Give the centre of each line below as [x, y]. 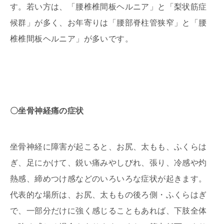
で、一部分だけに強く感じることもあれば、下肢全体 [108, 210]
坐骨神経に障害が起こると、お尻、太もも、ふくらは [108, 146]
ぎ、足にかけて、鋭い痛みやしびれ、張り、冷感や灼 [108, 162]
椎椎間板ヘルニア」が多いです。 [71, 38]
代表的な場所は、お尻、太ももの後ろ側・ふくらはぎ [108, 194]
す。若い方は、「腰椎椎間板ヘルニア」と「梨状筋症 [108, 6]
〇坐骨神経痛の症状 [47, 110]
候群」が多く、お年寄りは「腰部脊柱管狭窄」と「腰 [108, 22]
